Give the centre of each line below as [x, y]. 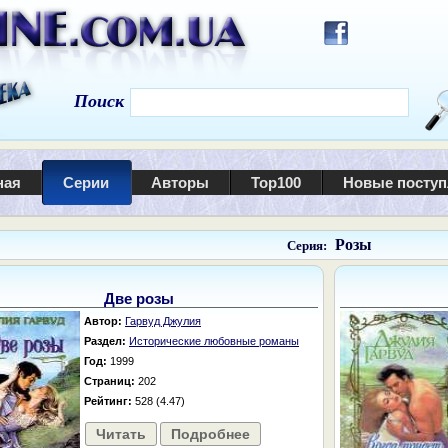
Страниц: [109, 381]
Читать [121, 434]
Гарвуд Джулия [163, 321]
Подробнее [210, 434]
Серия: [306, 245]
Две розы [139, 298]
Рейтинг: [108, 401]
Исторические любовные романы [214, 341]
